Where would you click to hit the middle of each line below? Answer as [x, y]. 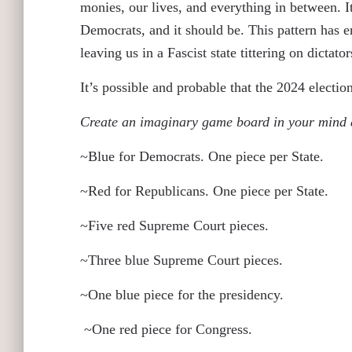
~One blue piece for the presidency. [182, 295]
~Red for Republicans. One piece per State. [204, 191]
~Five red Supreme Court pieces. [174, 225]
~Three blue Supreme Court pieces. [183, 260]
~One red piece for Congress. [168, 329]
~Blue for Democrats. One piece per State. [202, 156]
